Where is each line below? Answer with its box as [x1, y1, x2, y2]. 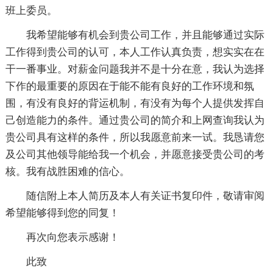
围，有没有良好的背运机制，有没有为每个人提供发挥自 [5, 97, 264, 109]
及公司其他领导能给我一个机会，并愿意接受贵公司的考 [5, 148, 264, 160]
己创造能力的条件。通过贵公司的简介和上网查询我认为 [5, 114, 264, 126]
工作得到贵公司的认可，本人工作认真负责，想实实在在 [5, 46, 264, 58]
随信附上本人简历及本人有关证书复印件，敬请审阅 [26, 190, 264, 202]
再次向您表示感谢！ [26, 231, 119, 243]
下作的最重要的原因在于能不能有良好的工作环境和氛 [5, 80, 254, 92]
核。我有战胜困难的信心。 [5, 165, 130, 177]
